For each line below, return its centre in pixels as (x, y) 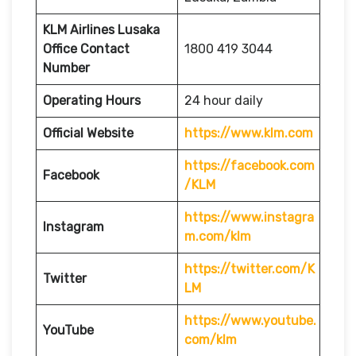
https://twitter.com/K (250, 269)
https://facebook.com (250, 165)
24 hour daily (224, 100)
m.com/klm (218, 236)
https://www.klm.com (249, 133)
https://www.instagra (249, 217)
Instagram (74, 226)
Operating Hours (92, 100)
